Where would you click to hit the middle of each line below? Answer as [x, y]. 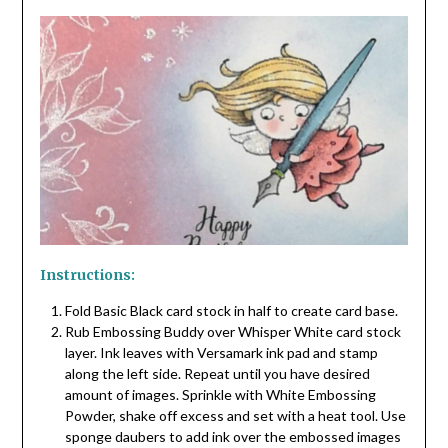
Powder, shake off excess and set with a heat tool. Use [235, 415]
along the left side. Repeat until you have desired [217, 373]
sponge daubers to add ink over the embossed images [232, 436]
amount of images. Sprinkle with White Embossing [220, 394]
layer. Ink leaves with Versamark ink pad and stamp [221, 352]
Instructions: [88, 274]
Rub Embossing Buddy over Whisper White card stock [232, 331]
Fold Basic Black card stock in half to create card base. [232, 310]
